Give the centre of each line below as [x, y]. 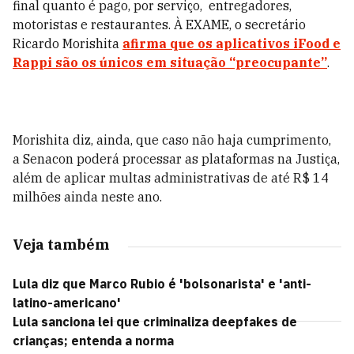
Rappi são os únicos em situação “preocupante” [170, 62]
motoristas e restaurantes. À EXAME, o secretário [159, 24]
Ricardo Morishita [68, 43]
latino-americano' [67, 303]
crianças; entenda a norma [93, 341]
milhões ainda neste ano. [87, 197]
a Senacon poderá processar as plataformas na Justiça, [176, 159]
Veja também [61, 245]
